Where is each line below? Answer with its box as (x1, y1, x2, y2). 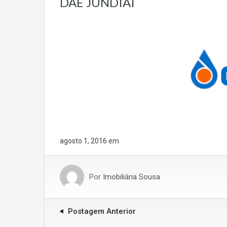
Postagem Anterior (68, 206, 136, 216)
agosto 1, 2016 (60, 136, 107, 145)
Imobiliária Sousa (103, 172, 160, 181)
